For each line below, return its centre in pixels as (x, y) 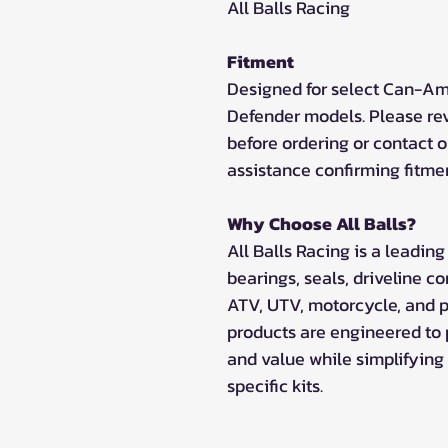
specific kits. (275, 385)
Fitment (260, 61)
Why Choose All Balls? (321, 223)
